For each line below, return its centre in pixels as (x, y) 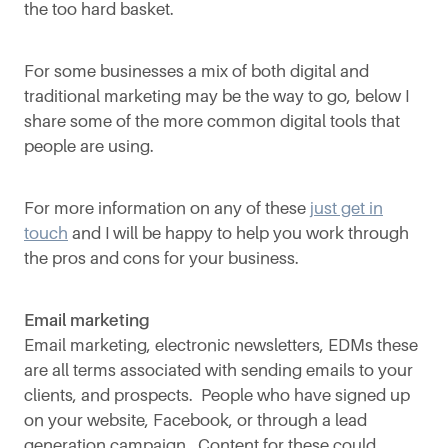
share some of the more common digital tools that (212, 121)
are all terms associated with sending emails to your (218, 370)
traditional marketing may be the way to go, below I (216, 96)
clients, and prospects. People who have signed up (217, 395)
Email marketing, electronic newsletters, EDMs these (221, 345)
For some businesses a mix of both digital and (196, 71)
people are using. (93, 146)
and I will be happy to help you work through (238, 233)
